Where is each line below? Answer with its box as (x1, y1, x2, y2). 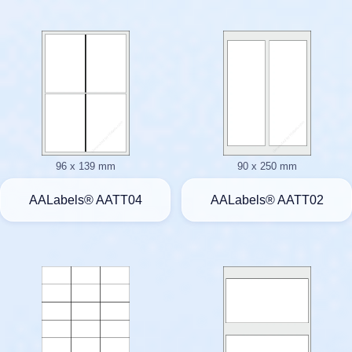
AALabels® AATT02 (210, 192, 324, 207)
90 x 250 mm (236, 160, 297, 173)
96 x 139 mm (55, 160, 115, 173)
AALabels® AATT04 (28, 192, 142, 207)
